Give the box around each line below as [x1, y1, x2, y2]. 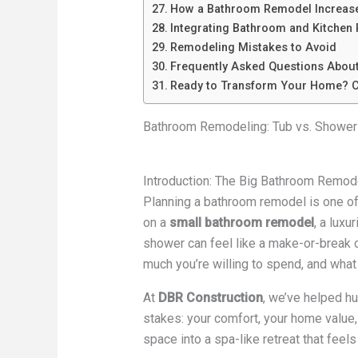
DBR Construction [157, 290, 263, 306]
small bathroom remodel [169, 215, 314, 231]
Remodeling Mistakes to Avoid [169, 41, 336, 55]
